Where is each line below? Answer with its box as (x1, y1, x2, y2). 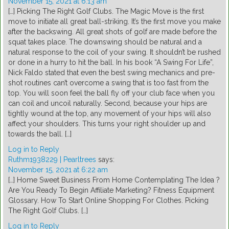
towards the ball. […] (8, 130, 72, 139)
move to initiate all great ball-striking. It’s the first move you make (8, 17, 221, 26)
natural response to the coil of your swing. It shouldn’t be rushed (8, 48, 221, 57)
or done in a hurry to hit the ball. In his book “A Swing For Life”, (8, 58, 214, 67)
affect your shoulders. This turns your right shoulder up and (8, 120, 205, 128)
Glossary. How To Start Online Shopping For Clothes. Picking (8, 196, 209, 205)
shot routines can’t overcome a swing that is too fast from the (8, 79, 209, 87)
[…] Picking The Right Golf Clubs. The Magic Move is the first (8, 7, 204, 16)
